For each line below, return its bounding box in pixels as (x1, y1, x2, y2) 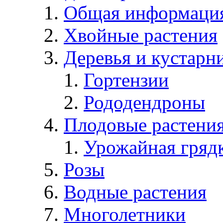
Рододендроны (84, 91, 205, 113)
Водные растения (64, 181, 207, 203)
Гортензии (84, 69, 169, 91)
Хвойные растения (64, 24, 218, 46)
